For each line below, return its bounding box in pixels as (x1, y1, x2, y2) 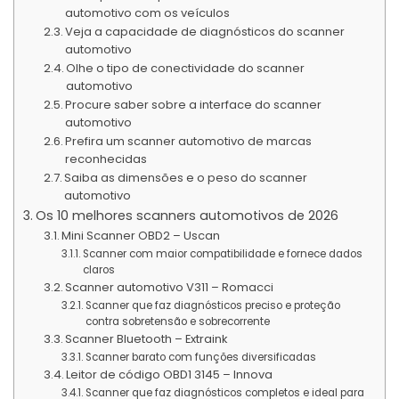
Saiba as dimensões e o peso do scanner (64, 168, 308, 186)
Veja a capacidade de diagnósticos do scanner (65, 22, 346, 40)
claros (82, 262, 118, 277)
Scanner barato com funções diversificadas (85, 349, 316, 364)
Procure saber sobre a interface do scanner (65, 95, 322, 113)
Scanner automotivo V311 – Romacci (65, 278, 274, 296)
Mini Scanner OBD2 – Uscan (61, 226, 221, 244)
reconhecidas (65, 150, 148, 167)
